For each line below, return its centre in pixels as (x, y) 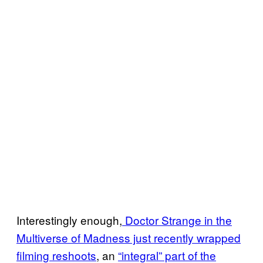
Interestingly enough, (69, 220)
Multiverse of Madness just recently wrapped (129, 237)
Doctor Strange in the (177, 220)
